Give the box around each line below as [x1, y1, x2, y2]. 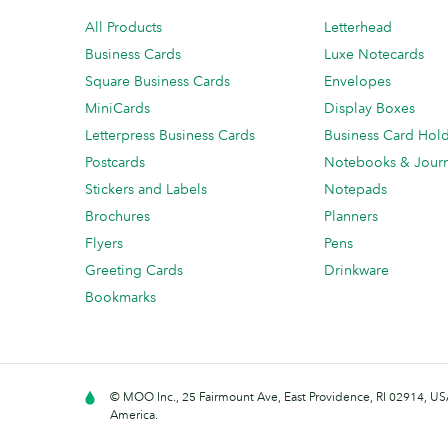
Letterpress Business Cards [85, 126, 255, 145]
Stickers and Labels [85, 180, 207, 199]
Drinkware [324, 261, 389, 280]
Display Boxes [324, 99, 415, 118]
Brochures [85, 207, 150, 226]
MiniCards [85, 99, 150, 118]
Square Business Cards [85, 72, 230, 91]
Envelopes [324, 72, 391, 91]
